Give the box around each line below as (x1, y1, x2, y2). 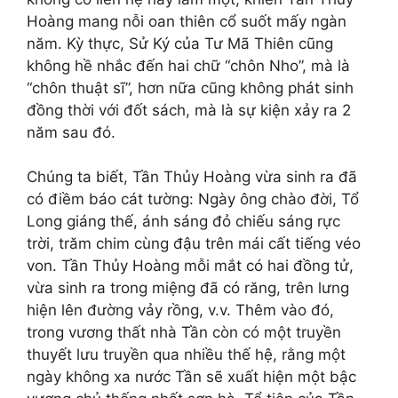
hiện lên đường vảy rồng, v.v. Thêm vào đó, (27, 301, 334, 319)
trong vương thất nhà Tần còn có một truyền (27, 323, 341, 341)
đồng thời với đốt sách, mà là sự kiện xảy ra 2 (27, 100, 351, 119)
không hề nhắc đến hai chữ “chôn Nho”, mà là (27, 56, 350, 75)
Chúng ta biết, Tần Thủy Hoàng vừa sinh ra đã (27, 168, 357, 186)
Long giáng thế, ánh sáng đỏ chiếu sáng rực (27, 212, 340, 230)
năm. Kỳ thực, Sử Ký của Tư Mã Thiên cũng (27, 34, 333, 52)
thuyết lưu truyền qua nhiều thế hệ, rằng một (27, 346, 346, 363)
